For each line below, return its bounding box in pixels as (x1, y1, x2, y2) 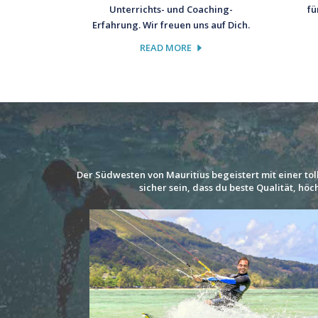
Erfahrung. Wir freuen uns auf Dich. (92, 18, 250, 32)
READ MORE (140, 41, 192, 55)
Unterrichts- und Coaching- (109, 3, 233, 16)
